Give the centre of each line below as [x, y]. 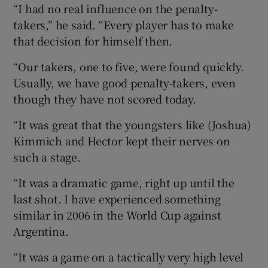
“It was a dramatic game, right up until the [124, 182]
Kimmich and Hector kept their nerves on [122, 140]
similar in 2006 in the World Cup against [117, 214]
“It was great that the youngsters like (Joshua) [133, 124]
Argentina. [41, 231]
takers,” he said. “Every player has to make [124, 24]
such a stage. [47, 156]
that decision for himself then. [93, 40]
